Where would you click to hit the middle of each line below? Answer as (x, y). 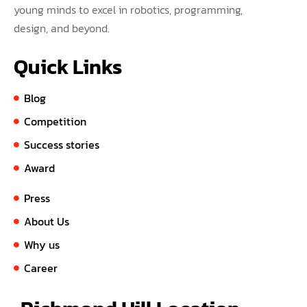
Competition (55, 121)
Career (41, 268)
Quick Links (68, 66)
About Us (47, 221)
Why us (42, 244)
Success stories (62, 144)
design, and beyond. (62, 28)
